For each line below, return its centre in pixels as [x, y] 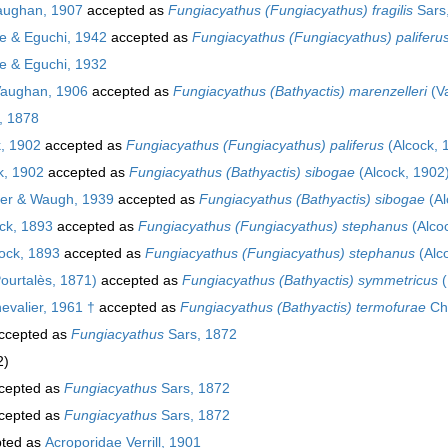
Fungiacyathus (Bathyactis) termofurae [303, 306]
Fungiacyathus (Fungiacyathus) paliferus [255, 144]
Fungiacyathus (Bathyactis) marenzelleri [300, 90]
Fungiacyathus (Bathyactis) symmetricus [310, 279]
